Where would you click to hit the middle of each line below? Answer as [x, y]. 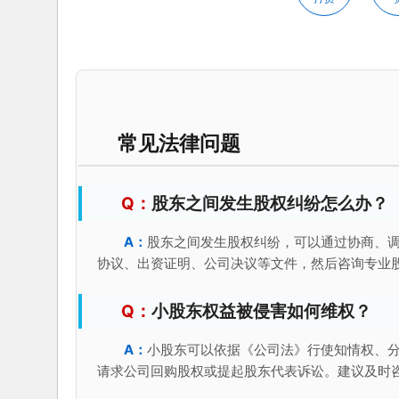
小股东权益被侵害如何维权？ [261, 311]
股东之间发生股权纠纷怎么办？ [269, 203]
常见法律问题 [179, 142]
